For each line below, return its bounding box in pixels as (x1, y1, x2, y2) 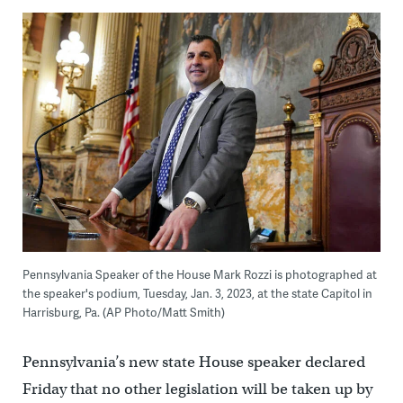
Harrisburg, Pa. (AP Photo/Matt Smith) (22, 303, 225, 320)
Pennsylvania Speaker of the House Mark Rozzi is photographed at (22, 265, 377, 282)
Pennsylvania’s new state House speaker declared (22, 352, 365, 372)
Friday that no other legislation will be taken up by (22, 379, 372, 399)
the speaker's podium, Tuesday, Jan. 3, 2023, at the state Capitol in (22, 284, 372, 301)
